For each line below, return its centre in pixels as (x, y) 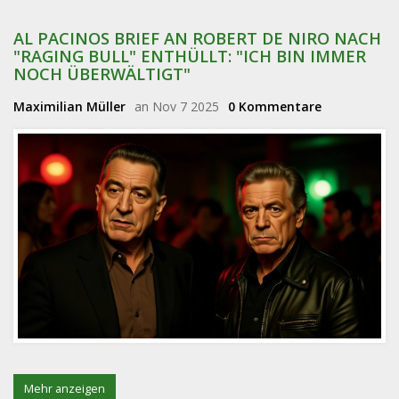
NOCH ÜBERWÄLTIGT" (102, 74)
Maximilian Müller (69, 106)
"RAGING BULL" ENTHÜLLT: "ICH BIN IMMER (190, 56)
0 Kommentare (275, 106)
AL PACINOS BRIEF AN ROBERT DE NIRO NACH (197, 38)
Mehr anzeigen (65, 388)
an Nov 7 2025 (177, 106)
